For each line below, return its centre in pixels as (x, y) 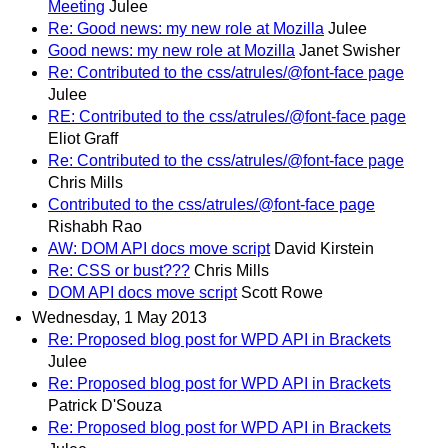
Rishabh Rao (95, 226)
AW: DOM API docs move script (159, 248)
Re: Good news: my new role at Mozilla (186, 28)
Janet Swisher (349, 50)
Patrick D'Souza (105, 406)
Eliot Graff (83, 138)
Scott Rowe (282, 292)
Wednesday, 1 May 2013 (119, 318)
